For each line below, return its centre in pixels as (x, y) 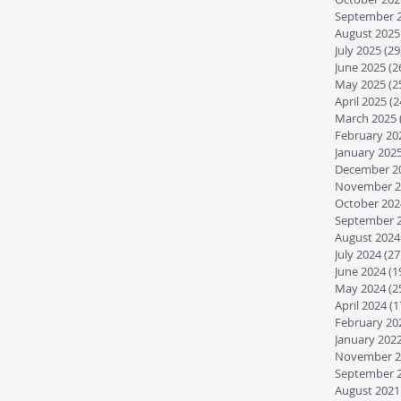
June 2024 (360, 271)
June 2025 (360, 67)
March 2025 (366, 118)
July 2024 (358, 254)
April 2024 (361, 305)
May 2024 (360, 288)
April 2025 (361, 101)
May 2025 (360, 84)
